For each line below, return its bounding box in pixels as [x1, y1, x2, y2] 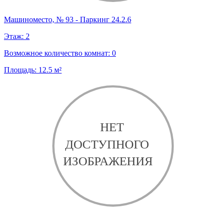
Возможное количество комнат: [4, 49, 112, 58]
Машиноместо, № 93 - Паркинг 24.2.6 [4, 15, 131, 24]
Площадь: [4, 66, 38, 74]
